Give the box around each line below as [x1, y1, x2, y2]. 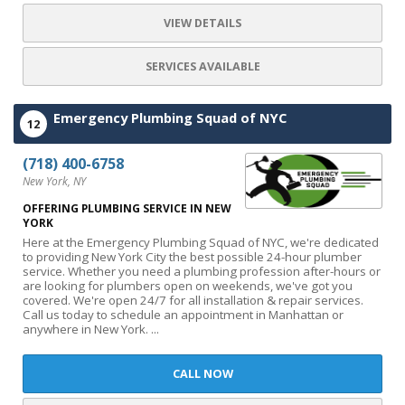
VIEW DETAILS [164, 15, 241, 31]
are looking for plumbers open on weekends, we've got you [23, 278, 353, 294]
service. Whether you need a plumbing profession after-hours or [23, 263, 381, 279]
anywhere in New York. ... [23, 321, 159, 337]
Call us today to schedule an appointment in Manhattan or [23, 306, 344, 323]
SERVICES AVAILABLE [145, 59, 260, 74]
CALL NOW [172, 366, 233, 381]
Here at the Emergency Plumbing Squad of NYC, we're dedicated [23, 234, 379, 250]
